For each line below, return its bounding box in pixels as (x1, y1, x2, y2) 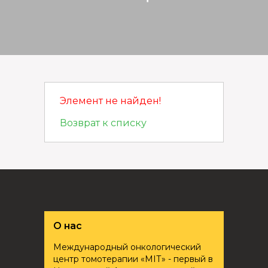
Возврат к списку (60, 117, 147, 129)
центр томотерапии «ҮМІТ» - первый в (53, 254, 213, 264)
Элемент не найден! (60, 95, 161, 106)
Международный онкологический (53, 242, 201, 252)
